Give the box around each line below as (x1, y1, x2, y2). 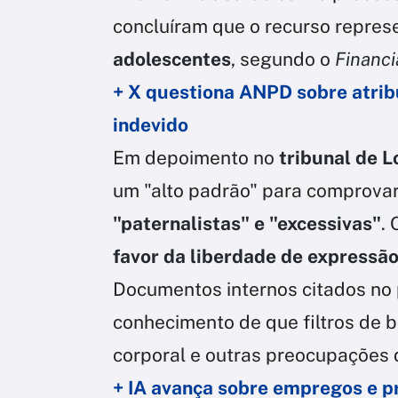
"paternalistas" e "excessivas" (113, 212, 381, 235)
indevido (113, 114, 188, 137)
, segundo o (231, 48, 335, 71)
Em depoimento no (113, 147, 279, 170)
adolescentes (113, 48, 231, 71)
